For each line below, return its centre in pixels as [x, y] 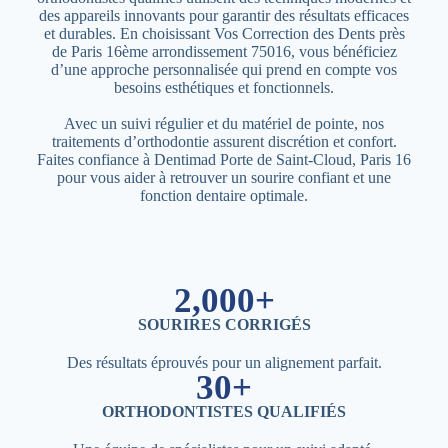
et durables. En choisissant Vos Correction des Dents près [224, 33]
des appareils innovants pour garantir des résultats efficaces [224, 15]
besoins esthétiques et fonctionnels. [224, 87]
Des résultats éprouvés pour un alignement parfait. [224, 362]
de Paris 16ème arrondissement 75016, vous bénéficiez [224, 51]
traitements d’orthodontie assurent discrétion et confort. [224, 141]
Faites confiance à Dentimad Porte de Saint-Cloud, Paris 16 [224, 159]
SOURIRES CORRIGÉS [224, 324]
